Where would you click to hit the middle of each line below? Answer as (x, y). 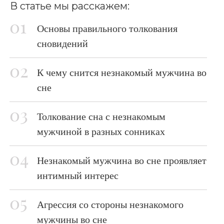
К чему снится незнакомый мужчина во (122, 72)
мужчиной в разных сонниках (101, 131)
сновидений (62, 43)
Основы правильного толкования (107, 28)
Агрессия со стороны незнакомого (110, 204)
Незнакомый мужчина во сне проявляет (122, 160)
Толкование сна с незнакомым (101, 116)
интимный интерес (78, 175)
